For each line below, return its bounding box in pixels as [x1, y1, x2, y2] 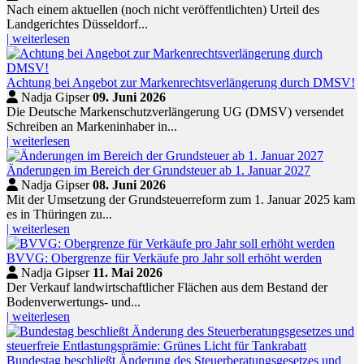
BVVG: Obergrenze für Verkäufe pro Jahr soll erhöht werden [6, 251, 322, 266]
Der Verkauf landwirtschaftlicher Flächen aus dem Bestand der [6, 280, 327, 295]
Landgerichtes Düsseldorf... [6, 17, 148, 32]
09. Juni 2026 [93, 90, 166, 105]
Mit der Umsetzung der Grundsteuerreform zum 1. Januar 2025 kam [6, 193, 355, 207]
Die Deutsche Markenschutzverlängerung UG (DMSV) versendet [6, 105, 344, 119]
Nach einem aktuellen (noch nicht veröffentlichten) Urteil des [6, 2, 319, 17]
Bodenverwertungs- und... [6, 295, 141, 310]
